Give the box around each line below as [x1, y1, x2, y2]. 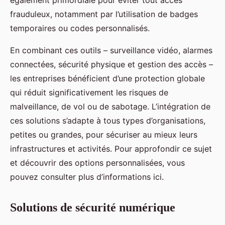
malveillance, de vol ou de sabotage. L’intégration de [10, 101, 210, 111]
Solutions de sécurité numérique [10, 200, 175, 214]
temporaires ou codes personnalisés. [10, 23, 150, 33]
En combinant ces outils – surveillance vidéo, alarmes [10, 45, 212, 55]
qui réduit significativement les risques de [10, 87, 168, 97]
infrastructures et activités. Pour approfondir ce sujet [10, 143, 212, 154]
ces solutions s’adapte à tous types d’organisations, [10, 115, 205, 126]
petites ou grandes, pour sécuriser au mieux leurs [10, 129, 197, 140]
